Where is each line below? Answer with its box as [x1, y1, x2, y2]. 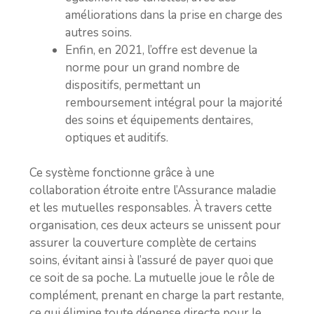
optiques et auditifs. [65, 129, 168, 146]
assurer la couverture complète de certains [29, 235, 257, 251]
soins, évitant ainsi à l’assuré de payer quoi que [29, 252, 273, 268]
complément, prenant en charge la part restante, [29, 287, 284, 303]
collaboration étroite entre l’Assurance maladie [29, 182, 276, 198]
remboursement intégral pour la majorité [65, 94, 282, 111]
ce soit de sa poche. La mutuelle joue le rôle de [29, 270, 275, 286]
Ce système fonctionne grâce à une [29, 165, 214, 181]
